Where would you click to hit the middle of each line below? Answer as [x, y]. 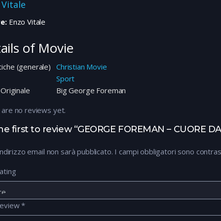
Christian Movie [82, 67]
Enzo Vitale [26, 22]
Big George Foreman [91, 91]
